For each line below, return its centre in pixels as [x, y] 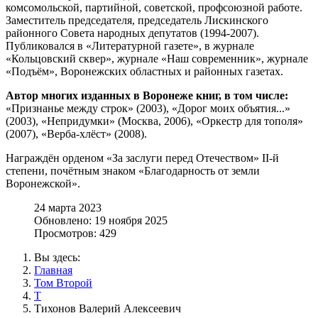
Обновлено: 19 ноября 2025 [101, 220]
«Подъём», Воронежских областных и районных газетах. [144, 71]
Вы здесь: [60, 257]
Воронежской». [49, 183]
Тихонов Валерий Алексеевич [108, 308]
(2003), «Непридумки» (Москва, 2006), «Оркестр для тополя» [154, 121]
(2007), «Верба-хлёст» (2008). [82, 133]
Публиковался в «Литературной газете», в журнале [130, 45]
